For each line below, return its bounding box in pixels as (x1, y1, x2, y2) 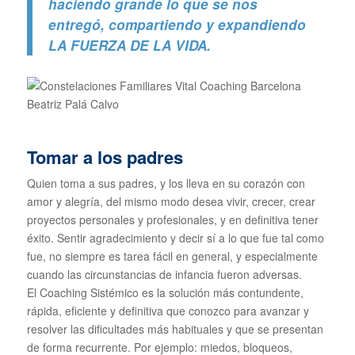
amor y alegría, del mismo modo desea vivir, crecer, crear (26, 193, 315, 210)
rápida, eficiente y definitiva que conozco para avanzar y (26, 303, 309, 319)
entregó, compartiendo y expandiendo (48, 14, 306, 34)
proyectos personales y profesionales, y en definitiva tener (26, 212, 319, 228)
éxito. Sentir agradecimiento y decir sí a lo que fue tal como (26, 230, 324, 246)
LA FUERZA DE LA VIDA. (48, 35, 211, 55)
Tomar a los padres (26, 144, 183, 170)
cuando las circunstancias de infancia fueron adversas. (26, 266, 302, 283)
